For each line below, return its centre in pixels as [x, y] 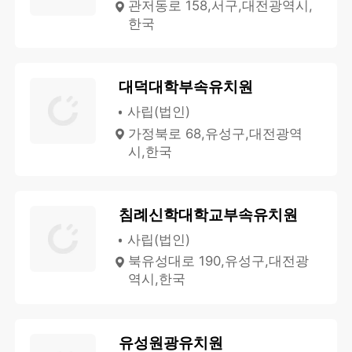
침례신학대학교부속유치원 [208, 215]
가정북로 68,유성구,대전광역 [216, 133]
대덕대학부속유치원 [185, 87]
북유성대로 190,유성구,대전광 [219, 261]
